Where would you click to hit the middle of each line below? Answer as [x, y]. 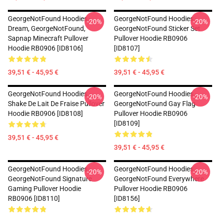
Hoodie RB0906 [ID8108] [45, 113]
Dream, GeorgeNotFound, [47, 28]
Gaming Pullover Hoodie [44, 189]
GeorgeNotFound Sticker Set [157, 28]
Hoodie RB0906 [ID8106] [45, 48]
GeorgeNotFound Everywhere [159, 179]
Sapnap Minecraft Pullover [48, 38]
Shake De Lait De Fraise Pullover [56, 104]
